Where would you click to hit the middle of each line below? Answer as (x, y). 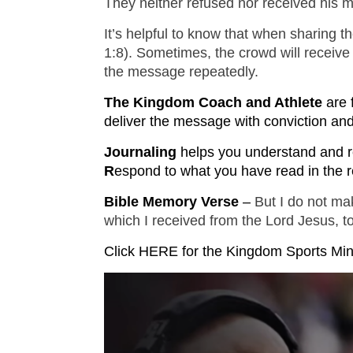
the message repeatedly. (181, 72)
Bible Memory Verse (173, 202)
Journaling (140, 152)
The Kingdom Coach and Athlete (215, 103)
